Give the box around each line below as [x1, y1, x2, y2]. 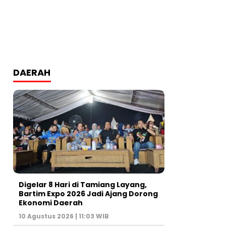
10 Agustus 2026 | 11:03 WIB [19, 212, 109, 221]
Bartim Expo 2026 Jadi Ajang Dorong [19, 189, 158, 199]
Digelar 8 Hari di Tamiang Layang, [19, 180, 147, 190]
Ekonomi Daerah [19, 198, 83, 208]
